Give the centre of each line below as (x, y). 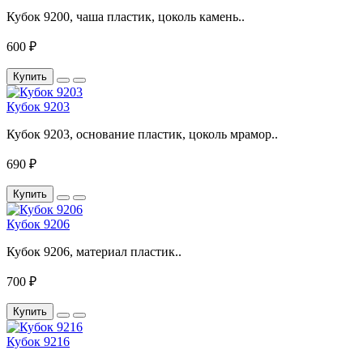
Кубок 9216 (38, 341)
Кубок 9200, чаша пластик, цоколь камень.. (126, 16)
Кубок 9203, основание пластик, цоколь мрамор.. (142, 134)
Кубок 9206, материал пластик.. (94, 251)
